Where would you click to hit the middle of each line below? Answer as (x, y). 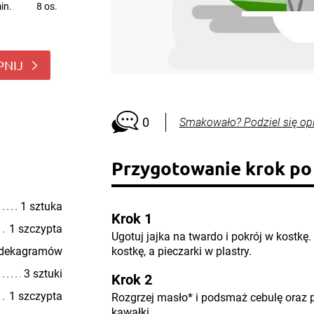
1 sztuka (41, 206)
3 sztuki (43, 274)
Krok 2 (131, 280)
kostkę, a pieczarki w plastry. (181, 251)
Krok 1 (131, 219)
